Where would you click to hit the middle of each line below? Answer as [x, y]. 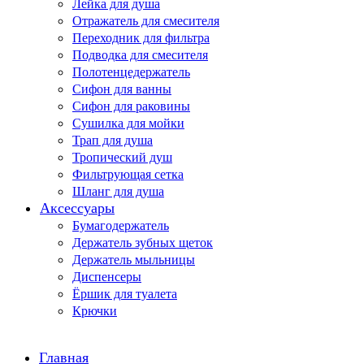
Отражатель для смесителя [146, 21]
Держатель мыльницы [134, 260]
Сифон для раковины [131, 106]
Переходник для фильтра [141, 38]
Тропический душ [122, 157]
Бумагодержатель [121, 225]
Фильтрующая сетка [128, 174]
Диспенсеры [107, 277]
